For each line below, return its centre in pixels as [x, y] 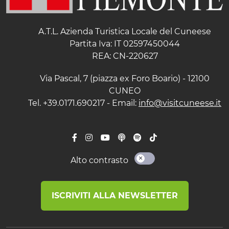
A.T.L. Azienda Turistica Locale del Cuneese [125, 31]
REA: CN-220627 [125, 56]
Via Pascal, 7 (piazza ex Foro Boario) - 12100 [125, 78]
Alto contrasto [99, 160]
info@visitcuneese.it [180, 103]
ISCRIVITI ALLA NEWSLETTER [114, 195]
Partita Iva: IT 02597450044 [125, 43]
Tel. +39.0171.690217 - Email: [83, 103]
